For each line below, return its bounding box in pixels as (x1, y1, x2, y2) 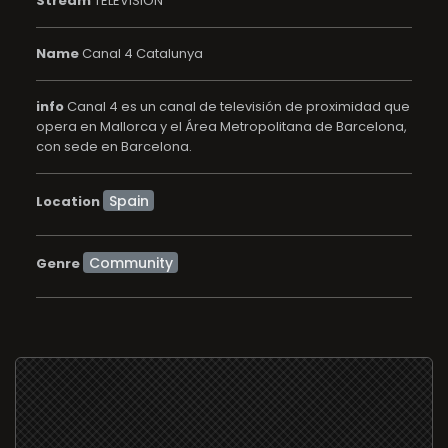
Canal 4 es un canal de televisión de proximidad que (64, 97, 410, 116)
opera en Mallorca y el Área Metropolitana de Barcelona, (36, 117, 407, 136)
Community (88, 252, 173, 273)
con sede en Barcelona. (36, 137, 192, 156)
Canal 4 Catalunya (79, 44, 203, 63)
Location (36, 191, 100, 211)
